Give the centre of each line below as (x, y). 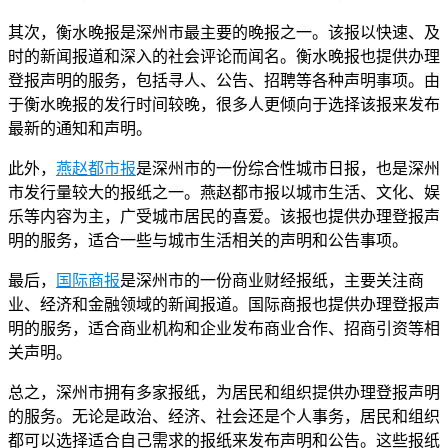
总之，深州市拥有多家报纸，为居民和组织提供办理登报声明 (224, 393)
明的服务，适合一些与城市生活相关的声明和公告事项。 (208, 241)
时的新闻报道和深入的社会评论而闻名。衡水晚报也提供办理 (224, 57)
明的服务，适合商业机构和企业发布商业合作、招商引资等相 (224, 329)
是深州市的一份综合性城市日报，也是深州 (288, 169)
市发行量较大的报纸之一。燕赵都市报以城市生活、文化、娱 (224, 193)
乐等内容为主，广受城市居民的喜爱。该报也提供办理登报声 (224, 217)
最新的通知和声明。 (80, 129)
